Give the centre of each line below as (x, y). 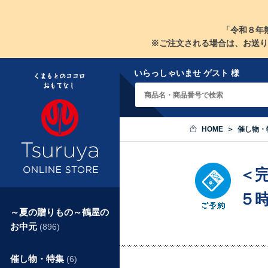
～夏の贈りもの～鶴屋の (60, 212)
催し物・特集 (38, 259)
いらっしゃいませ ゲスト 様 (187, 73)
